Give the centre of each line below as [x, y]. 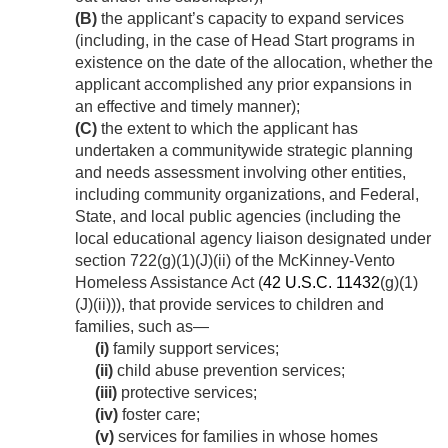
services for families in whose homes [246, 437]
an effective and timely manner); [187, 107]
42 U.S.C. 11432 [321, 283]
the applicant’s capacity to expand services [250, 19]
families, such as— [142, 327]
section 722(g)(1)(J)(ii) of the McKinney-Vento [235, 261]
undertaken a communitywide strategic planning [244, 151]
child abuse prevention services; [229, 371]
